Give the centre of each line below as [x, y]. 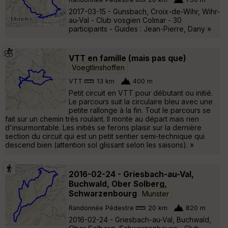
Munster [155, 193]
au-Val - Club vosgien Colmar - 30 [125, 20]
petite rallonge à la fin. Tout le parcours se [140, 110]
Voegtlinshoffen [98, 67]
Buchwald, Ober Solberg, [118, 184]
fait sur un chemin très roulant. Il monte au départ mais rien [102, 119]
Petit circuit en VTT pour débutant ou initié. [141, 93]
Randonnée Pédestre [101, 208]
